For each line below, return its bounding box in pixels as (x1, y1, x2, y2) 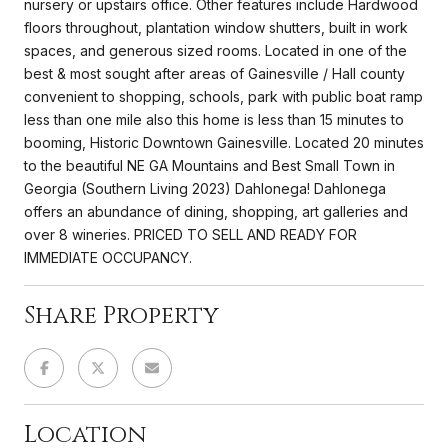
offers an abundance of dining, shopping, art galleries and (24, 202, 408, 220)
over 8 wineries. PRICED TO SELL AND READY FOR (24, 225, 357, 243)
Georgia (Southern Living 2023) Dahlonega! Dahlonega (24, 179, 386, 197)
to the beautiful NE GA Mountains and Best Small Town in (24, 156, 395, 174)
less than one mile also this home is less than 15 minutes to (24, 110, 404, 128)
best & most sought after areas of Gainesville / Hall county (24, 64, 405, 82)
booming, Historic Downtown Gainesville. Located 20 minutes (24, 133, 424, 151)
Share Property (24, 299, 219, 332)
